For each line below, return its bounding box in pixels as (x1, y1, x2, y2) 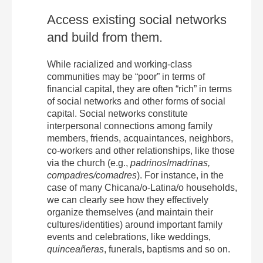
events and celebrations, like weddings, (47, 232, 211, 242)
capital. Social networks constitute (47, 109, 188, 119)
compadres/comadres (47, 170, 137, 180)
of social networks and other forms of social (47, 96, 225, 106)
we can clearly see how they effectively (47, 195, 208, 205)
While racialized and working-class (47, 59, 192, 69)
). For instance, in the (137, 170, 224, 180)
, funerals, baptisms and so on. (104, 244, 230, 254)
